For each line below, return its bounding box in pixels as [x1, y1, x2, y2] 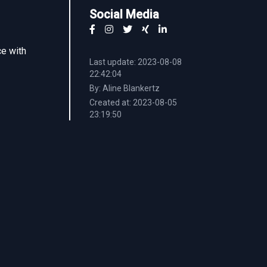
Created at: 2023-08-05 [89, 98, 177, 107]
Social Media [89, 7, 159, 21]
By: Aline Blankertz [89, 83, 160, 93]
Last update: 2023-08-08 [89, 57, 182, 67]
